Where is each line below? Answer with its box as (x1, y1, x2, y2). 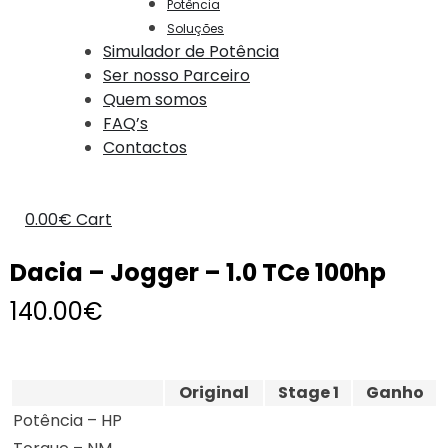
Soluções (167, 20, 224, 37)
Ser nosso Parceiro (103, 64, 250, 87)
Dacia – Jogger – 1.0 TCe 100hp (10, 256, 386, 289)
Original (179, 381, 249, 404)
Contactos (103, 136, 187, 159)
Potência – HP (13, 409, 122, 432)
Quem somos (103, 88, 207, 111)
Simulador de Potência (103, 40, 279, 63)
